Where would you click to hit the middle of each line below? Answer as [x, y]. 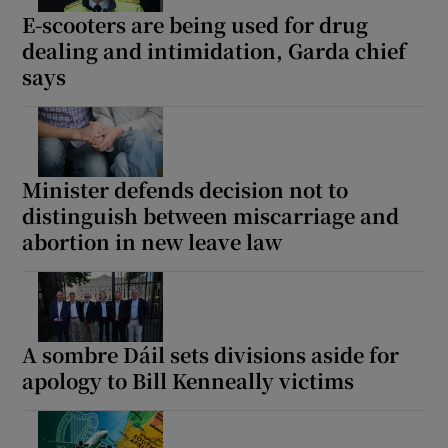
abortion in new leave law [152, 241]
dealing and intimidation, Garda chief [214, 50]
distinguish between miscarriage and [211, 215]
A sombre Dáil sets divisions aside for [211, 354]
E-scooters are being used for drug [195, 24]
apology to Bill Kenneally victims [188, 380]
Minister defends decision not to [185, 189]
